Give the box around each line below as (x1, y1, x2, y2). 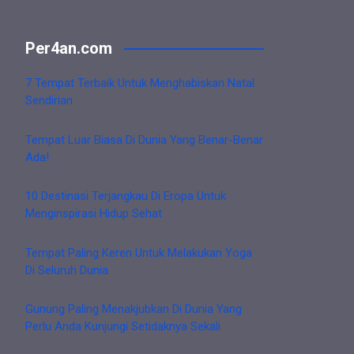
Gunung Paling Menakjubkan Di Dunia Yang (25, 302, 242, 317)
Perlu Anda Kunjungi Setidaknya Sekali (25, 319, 220, 334)
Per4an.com (25, 39, 112, 58)
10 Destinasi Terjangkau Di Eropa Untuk (25, 189, 226, 204)
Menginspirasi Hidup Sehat (25, 206, 162, 221)
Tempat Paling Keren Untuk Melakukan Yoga (25, 245, 252, 260)
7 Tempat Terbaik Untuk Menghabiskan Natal (25, 76, 254, 91)
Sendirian (25, 93, 73, 108)
